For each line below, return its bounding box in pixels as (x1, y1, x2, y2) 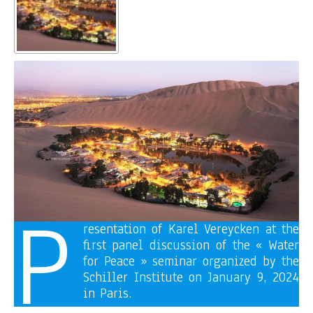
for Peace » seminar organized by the (82, 252, 299, 270)
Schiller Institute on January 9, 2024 (82, 268, 299, 286)
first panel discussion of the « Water (82, 236, 299, 254)
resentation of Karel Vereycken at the (82, 220, 299, 238)
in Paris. (82, 284, 131, 303)
